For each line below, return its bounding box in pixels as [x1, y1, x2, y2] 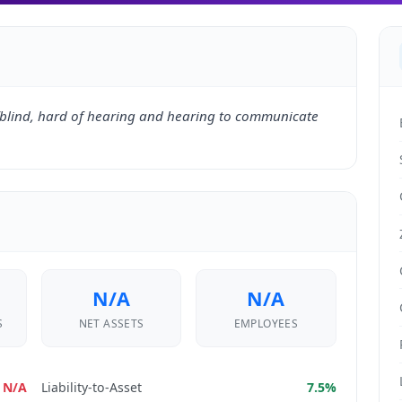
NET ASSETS [78, 315, 144, 331]
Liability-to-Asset [41, 379, 142, 397]
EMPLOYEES [233, 315, 299, 331]
